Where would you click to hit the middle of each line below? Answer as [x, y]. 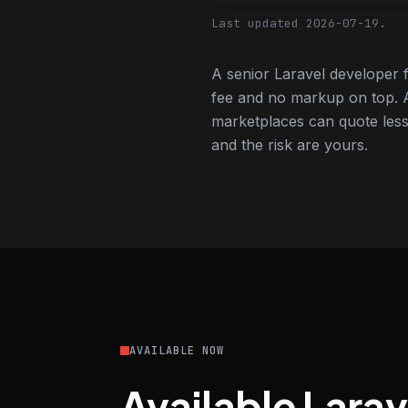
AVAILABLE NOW [177, 351]
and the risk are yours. [290, 145]
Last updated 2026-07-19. [299, 23]
